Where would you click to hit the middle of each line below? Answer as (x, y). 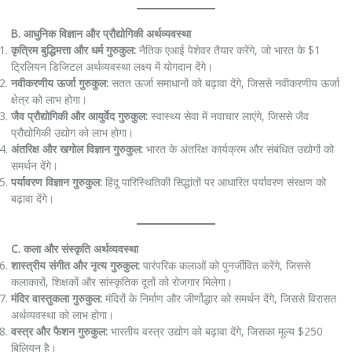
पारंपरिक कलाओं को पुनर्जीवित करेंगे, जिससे (225, 265)
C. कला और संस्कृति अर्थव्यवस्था (74, 248)
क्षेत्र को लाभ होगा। (49, 100)
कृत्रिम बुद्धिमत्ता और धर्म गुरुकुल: (73, 50)
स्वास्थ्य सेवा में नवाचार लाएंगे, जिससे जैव (228, 116)
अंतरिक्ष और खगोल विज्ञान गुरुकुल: (77, 149)
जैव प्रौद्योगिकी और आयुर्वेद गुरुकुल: (79, 116)
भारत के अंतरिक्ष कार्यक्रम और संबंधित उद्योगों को (238, 149)
